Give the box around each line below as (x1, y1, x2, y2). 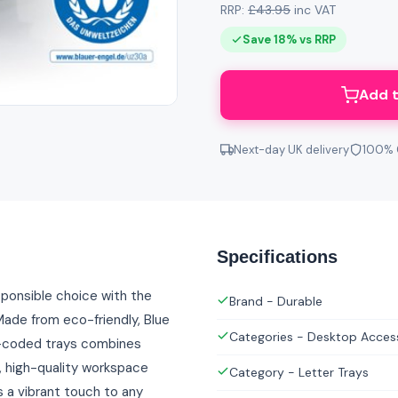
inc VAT (291, 2, 336, 18)
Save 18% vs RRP (243, 32, 336, 47)
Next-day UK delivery (234, 142, 349, 157)
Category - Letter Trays (229, 364, 369, 380)
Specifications (217, 247, 338, 267)
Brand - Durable (229, 293, 322, 309)
